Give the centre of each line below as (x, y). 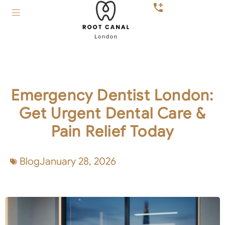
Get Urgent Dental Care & (113, 114)
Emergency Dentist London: (113, 95)
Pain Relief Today (113, 132)
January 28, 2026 (78, 161)
